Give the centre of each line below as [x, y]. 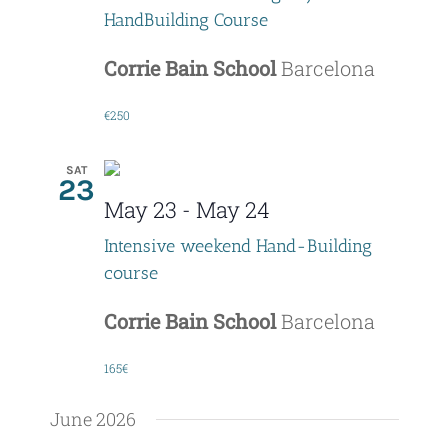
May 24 [232, 209]
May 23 [140, 209]
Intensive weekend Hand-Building [237, 246]
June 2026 [92, 419]
